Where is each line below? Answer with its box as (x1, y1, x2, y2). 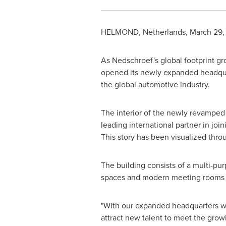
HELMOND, (100, 26, 143, 37)
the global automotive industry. (100, 79, 210, 90)
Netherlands (142, 26, 186, 37)
